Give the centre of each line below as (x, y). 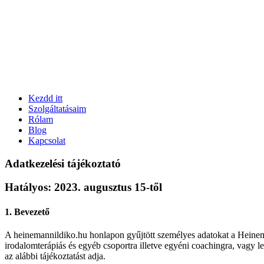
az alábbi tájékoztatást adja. (55, 256)
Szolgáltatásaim (57, 109)
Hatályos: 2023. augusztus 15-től (83, 187)
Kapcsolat (47, 141)
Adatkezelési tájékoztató (63, 163)
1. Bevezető (27, 212)
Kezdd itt (45, 98)
